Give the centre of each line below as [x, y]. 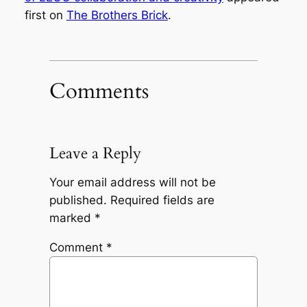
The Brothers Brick [117, 15]
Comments [99, 91]
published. [78, 200]
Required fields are [162, 200]
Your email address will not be [132, 183]
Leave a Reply [95, 153]
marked [72, 218]
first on [45, 15]
